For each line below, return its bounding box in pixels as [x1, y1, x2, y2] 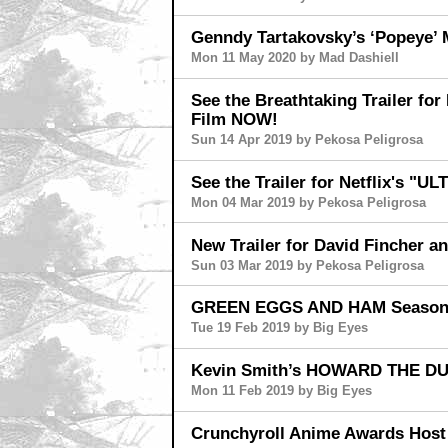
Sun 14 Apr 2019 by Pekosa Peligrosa [190, 132, 423, 148]
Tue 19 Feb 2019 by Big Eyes [190, 320, 368, 336]
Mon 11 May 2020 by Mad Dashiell [190, 50, 399, 66]
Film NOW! [190, 110, 278, 129]
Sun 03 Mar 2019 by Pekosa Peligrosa [190, 257, 424, 273]
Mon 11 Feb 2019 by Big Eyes [190, 383, 372, 399]
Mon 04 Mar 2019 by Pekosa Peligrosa [190, 194, 426, 210]
